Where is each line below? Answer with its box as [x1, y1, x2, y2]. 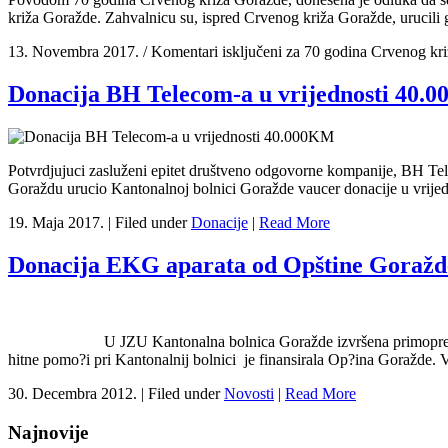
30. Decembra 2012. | [8, 385, 148, 403]
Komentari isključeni [151, 43, 282, 61]
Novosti [224, 385, 274, 403]
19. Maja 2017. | [8, 214, 115, 232]
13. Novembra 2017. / [8, 43, 151, 61]
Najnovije [8, 421, 88, 443]
